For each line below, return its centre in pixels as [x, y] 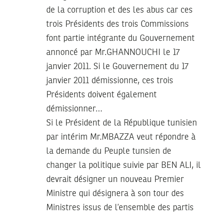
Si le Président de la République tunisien [122, 123]
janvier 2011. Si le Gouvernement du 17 [118, 66]
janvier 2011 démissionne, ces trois [110, 81]
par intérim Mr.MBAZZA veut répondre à [121, 137]
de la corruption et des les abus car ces [119, 10]
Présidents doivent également [101, 95]
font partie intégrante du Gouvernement [120, 38]
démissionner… [74, 109]
